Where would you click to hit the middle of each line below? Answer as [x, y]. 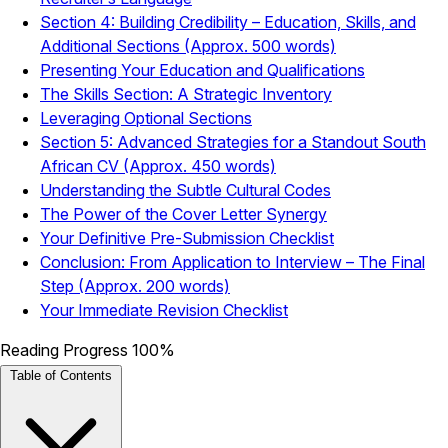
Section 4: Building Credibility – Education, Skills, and [228, 21]
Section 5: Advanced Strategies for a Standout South [233, 141]
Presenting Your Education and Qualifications [202, 69]
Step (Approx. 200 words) [135, 285]
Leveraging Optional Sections [146, 117]
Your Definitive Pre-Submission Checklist [187, 237]
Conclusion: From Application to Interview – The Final [232, 261]
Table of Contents [61, 375]
